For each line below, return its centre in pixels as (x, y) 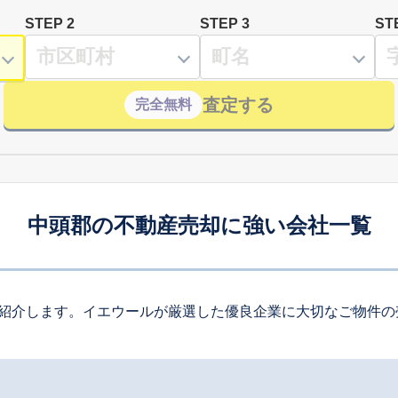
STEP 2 (50, 23)
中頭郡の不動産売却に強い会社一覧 (199, 225)
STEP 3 (225, 23)
